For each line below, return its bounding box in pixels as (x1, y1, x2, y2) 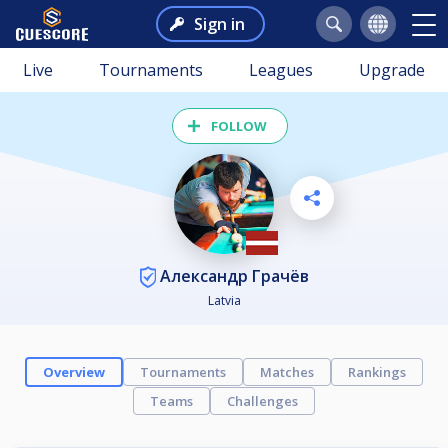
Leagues (249, 59, 313, 81)
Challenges (227, 392, 298, 411)
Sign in (193, 13, 245, 35)
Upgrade (359, 59, 425, 81)
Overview (43, 363, 105, 382)
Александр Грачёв (155, 264, 309, 287)
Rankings (348, 363, 406, 382)
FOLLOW (211, 117, 267, 135)
